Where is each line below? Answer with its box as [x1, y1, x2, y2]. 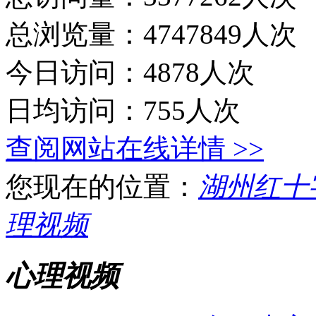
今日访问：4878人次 [6, 56, 255, 87]
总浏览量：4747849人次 [6, 18, 297, 49]
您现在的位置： [6, 171, 198, 202]
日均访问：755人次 [6, 95, 241, 126]
